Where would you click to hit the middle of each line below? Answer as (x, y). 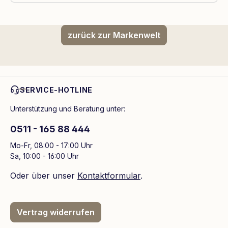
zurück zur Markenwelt (114, 35)
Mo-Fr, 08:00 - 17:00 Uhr (51, 146)
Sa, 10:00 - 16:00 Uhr (45, 156)
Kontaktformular (109, 176)
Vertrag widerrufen (56, 212)
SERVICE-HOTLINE (56, 90)
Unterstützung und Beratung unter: (68, 109)
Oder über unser (44, 176)
